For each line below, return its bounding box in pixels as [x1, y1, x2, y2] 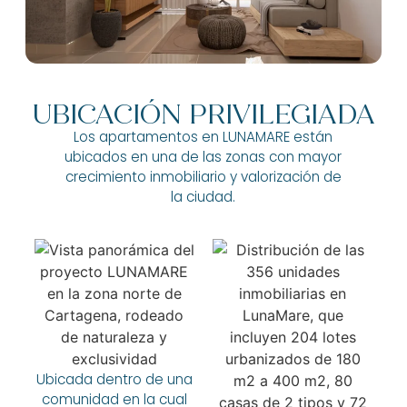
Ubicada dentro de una [35, 369, 193, 389]
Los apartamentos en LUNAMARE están [74, 127, 333, 147]
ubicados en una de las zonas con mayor [65, 147, 342, 167]
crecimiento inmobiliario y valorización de [65, 167, 342, 187]
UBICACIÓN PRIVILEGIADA [32, 97, 375, 133]
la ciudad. [171, 187, 236, 207]
